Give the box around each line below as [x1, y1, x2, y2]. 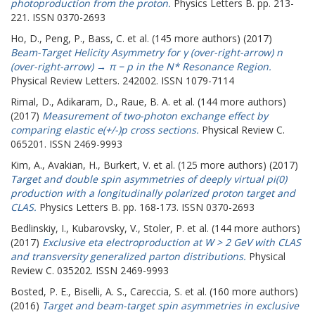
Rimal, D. [11, 95, 51, 108]
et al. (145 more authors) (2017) [124, 32, 272, 45]
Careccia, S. [130, 285, 182, 298]
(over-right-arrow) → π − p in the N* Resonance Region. [11, 60, 271, 73]
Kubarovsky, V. [72, 221, 138, 235]
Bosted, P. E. [11, 285, 68, 298]
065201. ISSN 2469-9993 [11, 137, 122, 150]
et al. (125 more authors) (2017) [150, 158, 298, 172]
